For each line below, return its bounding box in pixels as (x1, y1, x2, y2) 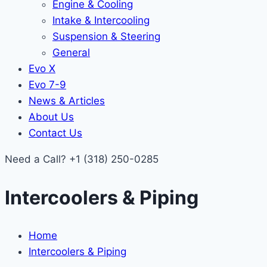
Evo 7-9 (29, 79, 66, 91)
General (52, 46, 90, 58)
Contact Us (29, 127, 82, 139)
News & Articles (29, 95, 105, 107)
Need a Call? (5, 153, 69, 165)
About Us (29, 111, 74, 123)
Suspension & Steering (52, 30, 160, 42)
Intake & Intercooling (52, 14, 150, 26)
